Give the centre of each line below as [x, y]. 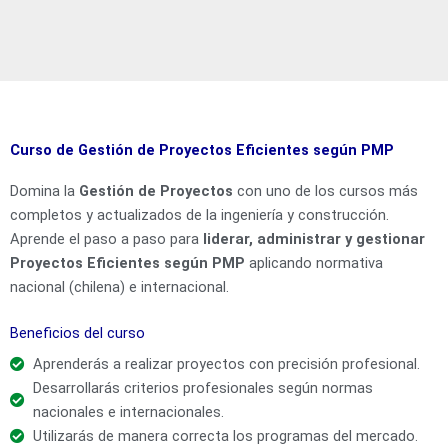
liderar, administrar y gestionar [314, 239]
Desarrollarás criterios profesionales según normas [203, 388]
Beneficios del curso [77, 333]
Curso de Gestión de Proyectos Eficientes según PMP [202, 150]
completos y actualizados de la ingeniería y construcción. [199, 215]
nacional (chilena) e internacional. [119, 287]
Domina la [44, 191]
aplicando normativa [314, 263]
